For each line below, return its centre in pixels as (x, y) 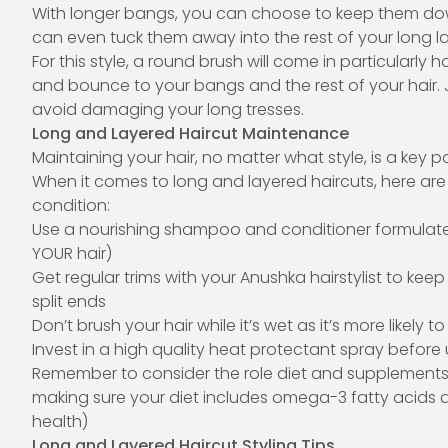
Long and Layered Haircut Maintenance (190, 133)
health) (60, 421)
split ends (69, 301)
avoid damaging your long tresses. (168, 109)
